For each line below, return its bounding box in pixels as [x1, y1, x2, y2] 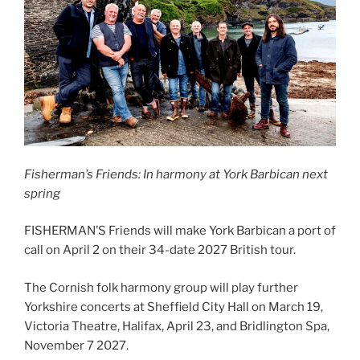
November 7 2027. [24, 337, 129, 353]
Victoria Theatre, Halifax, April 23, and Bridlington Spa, [24, 318, 329, 333]
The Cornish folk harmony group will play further [24, 280, 298, 295]
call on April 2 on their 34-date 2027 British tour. [24, 243, 296, 258]
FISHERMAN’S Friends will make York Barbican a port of [24, 223, 336, 239]
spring [24, 186, 60, 201]
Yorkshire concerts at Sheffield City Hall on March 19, [24, 299, 323, 314]
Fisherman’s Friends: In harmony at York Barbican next [24, 166, 328, 182]
